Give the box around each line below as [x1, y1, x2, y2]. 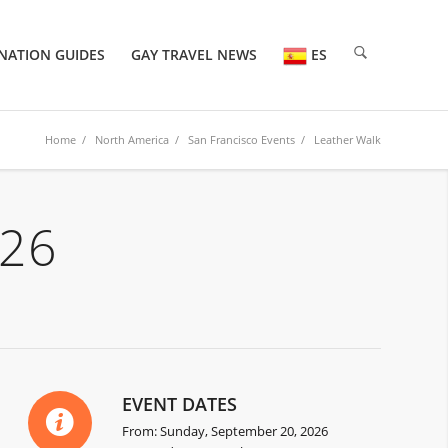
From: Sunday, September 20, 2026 [122, 422, 329, 441]
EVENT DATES [122, 392, 238, 417]
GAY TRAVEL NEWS [131, 45, 257, 64]
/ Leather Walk [295, 132, 381, 147]
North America [95, 132, 169, 147]
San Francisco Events [188, 132, 295, 147]
